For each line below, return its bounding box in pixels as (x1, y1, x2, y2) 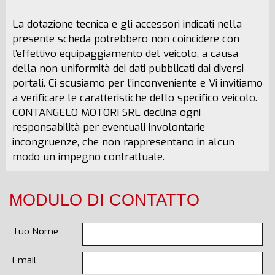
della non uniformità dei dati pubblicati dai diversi (12, 61, 244, 76)
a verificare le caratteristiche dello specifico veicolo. (12, 91, 257, 105)
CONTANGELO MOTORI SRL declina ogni (12, 106, 201, 120)
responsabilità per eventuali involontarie (12, 120, 205, 134)
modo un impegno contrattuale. (12, 150, 165, 164)
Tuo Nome (12, 225, 58, 238)
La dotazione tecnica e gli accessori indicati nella (12, 17, 242, 31)
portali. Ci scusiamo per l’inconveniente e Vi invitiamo (12, 76, 263, 90)
